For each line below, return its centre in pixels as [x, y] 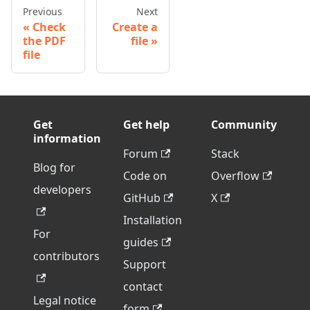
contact [143, 286]
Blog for [54, 167]
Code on [145, 176]
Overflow [235, 176]
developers [62, 190]
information [67, 138]
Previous [43, 11]
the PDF [44, 40]
